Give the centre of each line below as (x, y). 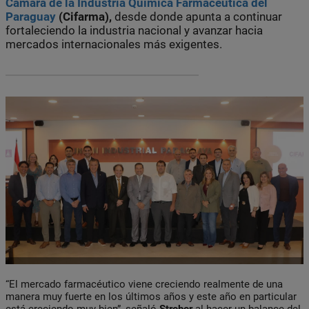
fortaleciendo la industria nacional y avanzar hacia (134, 30)
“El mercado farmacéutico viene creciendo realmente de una (144, 284)
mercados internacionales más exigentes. (114, 44)
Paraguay (31, 16)
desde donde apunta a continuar (197, 16)
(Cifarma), (84, 16)
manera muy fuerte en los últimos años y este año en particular (151, 296)
